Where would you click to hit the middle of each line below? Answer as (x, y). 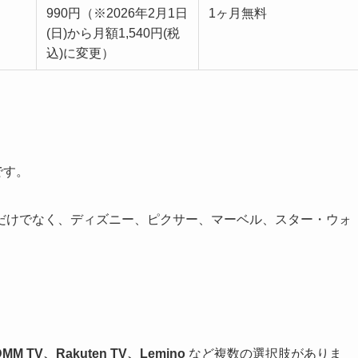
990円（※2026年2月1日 (117, 14)
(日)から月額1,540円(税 (113, 34)
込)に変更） (80, 54)
